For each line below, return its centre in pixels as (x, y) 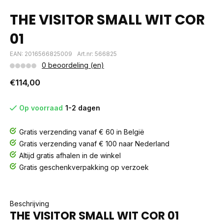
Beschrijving (29, 204)
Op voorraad (41, 108)
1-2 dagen (83, 108)
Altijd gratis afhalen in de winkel (70, 155)
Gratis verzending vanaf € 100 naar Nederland (94, 144)
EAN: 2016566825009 (41, 54)
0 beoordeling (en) (73, 65)
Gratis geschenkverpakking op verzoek (84, 167)
